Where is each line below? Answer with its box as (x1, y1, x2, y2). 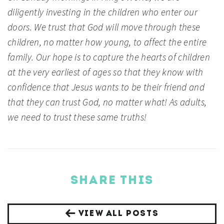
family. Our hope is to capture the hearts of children (7, 51, 210, 63)
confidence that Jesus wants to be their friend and (7, 81, 205, 93)
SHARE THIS (70, 175, 154, 187)
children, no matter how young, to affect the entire (7, 36, 207, 48)
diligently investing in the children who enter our (7, 6, 198, 18)
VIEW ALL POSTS (75, 210, 159, 218)
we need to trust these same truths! (7, 111, 147, 123)
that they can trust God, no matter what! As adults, (7, 96, 207, 108)
